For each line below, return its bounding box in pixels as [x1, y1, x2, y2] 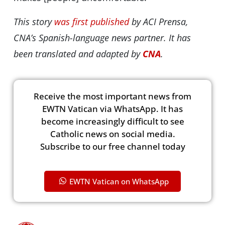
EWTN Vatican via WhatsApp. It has [42, 103, 183, 115]
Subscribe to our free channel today [40, 141, 185, 153]
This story [13, 16, 54, 28]
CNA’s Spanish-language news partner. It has [13, 32, 191, 44]
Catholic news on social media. [50, 128, 175, 140]
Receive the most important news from [34, 90, 191, 102]
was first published [54, 16, 129, 28]
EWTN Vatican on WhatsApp [69, 176, 169, 186]
